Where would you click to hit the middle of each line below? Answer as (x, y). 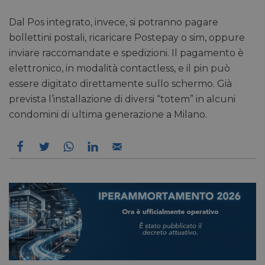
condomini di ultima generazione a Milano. (108, 114)
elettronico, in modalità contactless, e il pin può (119, 68)
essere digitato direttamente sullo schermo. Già (120, 84)
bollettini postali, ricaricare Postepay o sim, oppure (127, 38)
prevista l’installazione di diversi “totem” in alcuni (122, 99)
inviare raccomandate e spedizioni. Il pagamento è (126, 53)
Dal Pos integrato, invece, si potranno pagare (114, 22)
